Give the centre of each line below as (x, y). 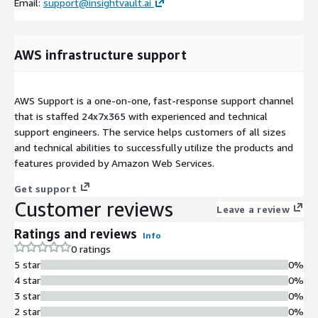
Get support (45, 188)
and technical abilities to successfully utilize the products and (154, 147)
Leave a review (253, 209)
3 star (27, 295)
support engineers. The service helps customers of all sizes (150, 131)
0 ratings (91, 248)
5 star (27, 264)
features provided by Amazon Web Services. (114, 163)
